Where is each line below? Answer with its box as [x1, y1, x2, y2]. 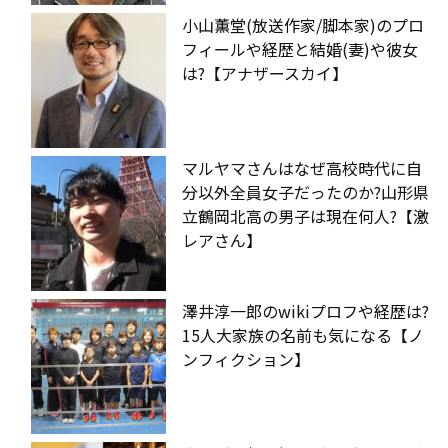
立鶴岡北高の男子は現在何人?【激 [182, 203, 429, 228]
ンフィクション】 [182, 346, 310, 371]
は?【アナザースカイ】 [182, 60, 348, 85]
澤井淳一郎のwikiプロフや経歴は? [182, 298, 429, 323]
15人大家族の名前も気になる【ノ [182, 322, 424, 347]
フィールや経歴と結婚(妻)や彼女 [182, 36, 418, 61]
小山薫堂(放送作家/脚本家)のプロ [182, 12, 424, 37]
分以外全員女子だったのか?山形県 [182, 179, 429, 204]
